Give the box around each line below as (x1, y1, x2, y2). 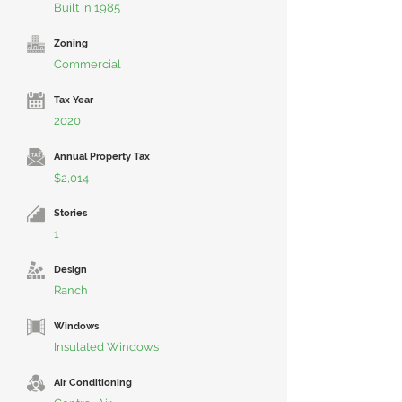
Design (54, 264, 87, 275)
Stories (54, 207, 87, 219)
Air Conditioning (54, 377, 132, 389)
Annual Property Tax (54, 151, 150, 162)
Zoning (54, 38, 88, 49)
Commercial (54, 57, 121, 71)
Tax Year (54, 94, 93, 106)
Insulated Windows (54, 340, 159, 354)
